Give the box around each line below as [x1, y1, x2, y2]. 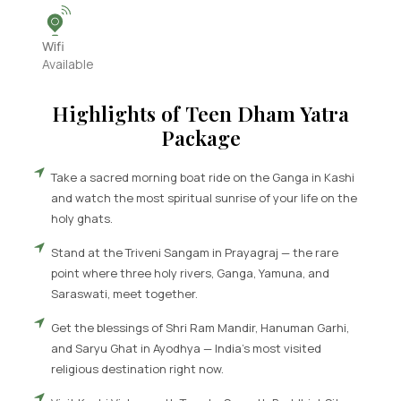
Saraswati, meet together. [50, 285, 198, 302]
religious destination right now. [50, 360, 224, 377]
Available [41, 55, 94, 73]
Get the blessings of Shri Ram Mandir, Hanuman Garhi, [50, 319, 349, 336]
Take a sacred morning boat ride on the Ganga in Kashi [50, 168, 354, 185]
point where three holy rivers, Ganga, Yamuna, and [50, 264, 329, 281]
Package [160, 123, 241, 151]
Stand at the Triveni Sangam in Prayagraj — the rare [50, 243, 338, 260]
